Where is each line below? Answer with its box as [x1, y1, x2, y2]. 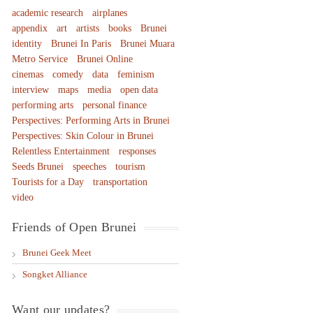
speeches [73, 161, 107, 172]
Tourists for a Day [12, 177, 85, 187]
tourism [115, 161, 146, 172]
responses [119, 146, 156, 156]
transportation [93, 177, 148, 187]
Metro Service [12, 54, 68, 64]
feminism [117, 69, 155, 80]
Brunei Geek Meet [22, 247, 92, 258]
